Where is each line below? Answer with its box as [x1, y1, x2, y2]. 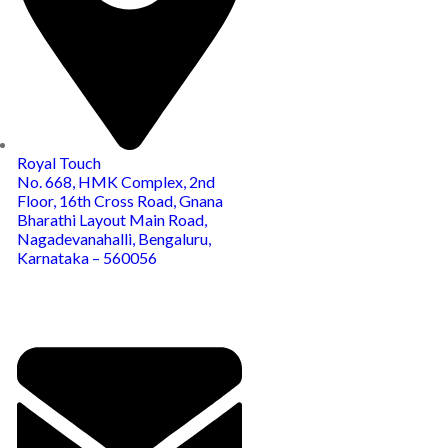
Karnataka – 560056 [17, 248, 157, 267]
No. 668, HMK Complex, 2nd [17, 172, 215, 191]
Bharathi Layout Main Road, [17, 210, 207, 229]
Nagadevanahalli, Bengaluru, [17, 229, 211, 248]
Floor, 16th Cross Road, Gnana [17, 191, 223, 210]
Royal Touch [17, 153, 101, 172]
